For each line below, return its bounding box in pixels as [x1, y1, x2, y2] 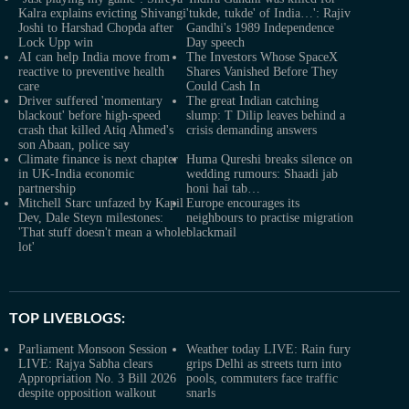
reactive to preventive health [18, 64, 164, 79]
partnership [18, 181, 76, 195]
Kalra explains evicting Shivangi [18, 5, 186, 20]
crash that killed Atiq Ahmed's [18, 122, 173, 137]
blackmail [186, 225, 236, 239]
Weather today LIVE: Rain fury [186, 341, 351, 356]
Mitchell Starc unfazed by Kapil [18, 195, 184, 210]
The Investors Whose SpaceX [186, 49, 338, 64]
